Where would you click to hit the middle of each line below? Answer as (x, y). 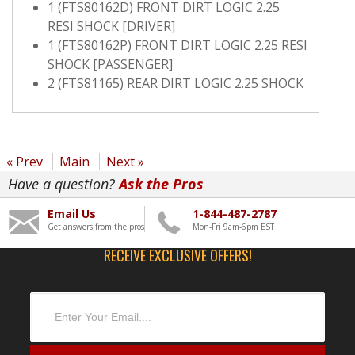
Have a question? (61, 184)
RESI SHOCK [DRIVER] (111, 27)
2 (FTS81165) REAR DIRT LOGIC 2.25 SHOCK (176, 84)
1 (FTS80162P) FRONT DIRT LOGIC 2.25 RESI (177, 46)
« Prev (25, 162)
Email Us (72, 214)
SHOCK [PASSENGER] (110, 65)
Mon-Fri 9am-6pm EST (233, 227)
